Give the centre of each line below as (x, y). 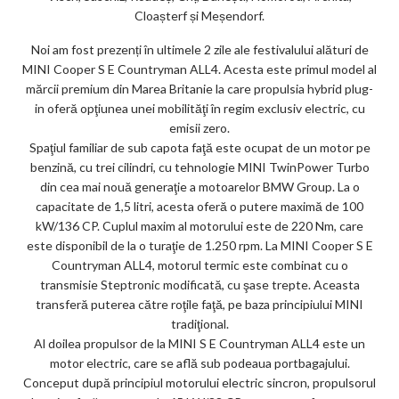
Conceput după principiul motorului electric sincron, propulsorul (199, 382)
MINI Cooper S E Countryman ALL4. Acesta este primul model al (199, 69)
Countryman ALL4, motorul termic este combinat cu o (199, 265)
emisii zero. (199, 127)
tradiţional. (199, 323)
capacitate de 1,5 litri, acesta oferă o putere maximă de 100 (199, 206)
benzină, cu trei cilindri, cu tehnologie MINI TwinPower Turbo (199, 167)
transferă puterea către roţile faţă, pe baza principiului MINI (199, 304)
